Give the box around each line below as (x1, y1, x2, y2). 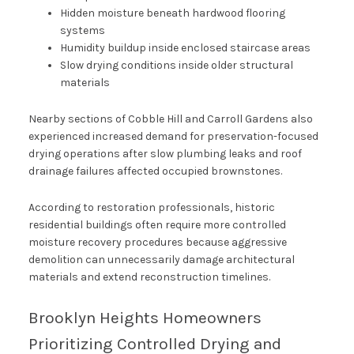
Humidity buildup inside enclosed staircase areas (59, 40, 311, 55)
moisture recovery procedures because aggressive (28, 235, 287, 249)
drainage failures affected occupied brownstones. (28, 164, 282, 178)
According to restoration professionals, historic (28, 200, 275, 214)
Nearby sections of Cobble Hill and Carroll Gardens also (28, 111, 313, 126)
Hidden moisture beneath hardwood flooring (59, 6, 285, 20)
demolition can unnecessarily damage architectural (28, 252, 295, 266)
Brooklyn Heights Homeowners (28, 307, 262, 327)
